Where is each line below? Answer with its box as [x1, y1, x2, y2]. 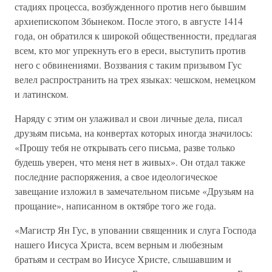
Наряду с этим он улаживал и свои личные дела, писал [15, 112, 242, 124]
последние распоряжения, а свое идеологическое [15, 170, 217, 183]
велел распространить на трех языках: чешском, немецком [15, 73, 256, 86]
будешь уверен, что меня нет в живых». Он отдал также [15, 155, 245, 168]
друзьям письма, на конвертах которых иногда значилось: [15, 126, 253, 139]
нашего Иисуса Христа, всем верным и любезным [15, 238, 223, 251]
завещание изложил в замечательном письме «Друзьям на [15, 185, 254, 197]
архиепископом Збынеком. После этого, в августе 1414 [15, 15, 243, 27]
